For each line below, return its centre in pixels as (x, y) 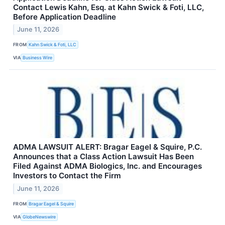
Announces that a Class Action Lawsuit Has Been (103, 157)
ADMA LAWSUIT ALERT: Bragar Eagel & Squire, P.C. (107, 147)
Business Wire (38, 57)
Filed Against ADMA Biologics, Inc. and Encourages (107, 166)
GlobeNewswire (39, 216)
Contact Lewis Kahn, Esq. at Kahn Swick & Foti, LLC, (108, 7)
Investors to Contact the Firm (67, 176)
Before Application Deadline (65, 17)
